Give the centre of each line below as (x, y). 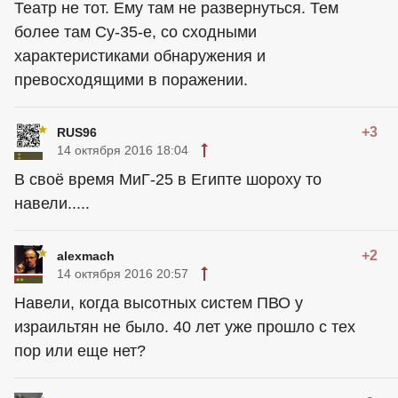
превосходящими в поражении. (131, 80)
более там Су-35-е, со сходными (135, 32)
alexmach (86, 255)
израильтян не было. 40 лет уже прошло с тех (185, 326)
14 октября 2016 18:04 (123, 150)
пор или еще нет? (80, 350)
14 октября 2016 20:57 (123, 273)
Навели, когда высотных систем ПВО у (159, 302)
